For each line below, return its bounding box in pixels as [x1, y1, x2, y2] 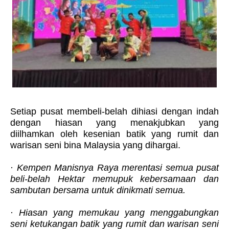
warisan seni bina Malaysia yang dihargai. [10, 140, 180, 151]
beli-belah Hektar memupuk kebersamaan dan [10, 174, 219, 185]
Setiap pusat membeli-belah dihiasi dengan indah [10, 106, 219, 117]
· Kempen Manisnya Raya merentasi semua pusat [10, 163, 219, 173]
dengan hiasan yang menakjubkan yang [10, 118, 219, 128]
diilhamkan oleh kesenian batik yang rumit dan [10, 129, 219, 140]
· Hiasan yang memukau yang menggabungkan [10, 208, 219, 218]
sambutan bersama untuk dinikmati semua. [10, 185, 186, 196]
